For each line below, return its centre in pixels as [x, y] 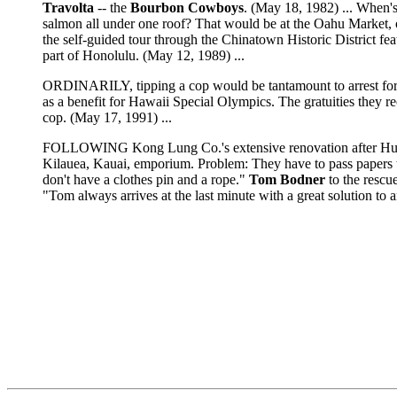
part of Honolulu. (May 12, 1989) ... [144, 56]
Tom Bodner [289, 180]
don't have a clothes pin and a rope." [146, 180]
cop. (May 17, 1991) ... [107, 118]
